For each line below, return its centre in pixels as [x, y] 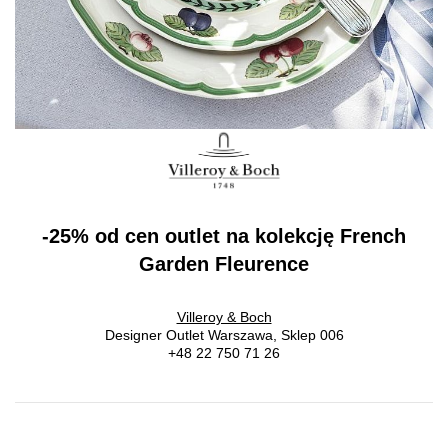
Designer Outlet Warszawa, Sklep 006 [224, 334]
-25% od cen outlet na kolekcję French [224, 235]
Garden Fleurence [224, 263]
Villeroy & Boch [224, 316]
